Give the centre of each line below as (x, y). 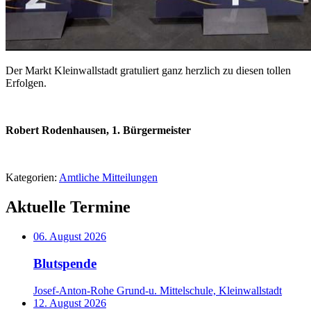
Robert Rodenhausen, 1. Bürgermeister (98, 131)
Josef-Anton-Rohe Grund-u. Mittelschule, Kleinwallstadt (158, 290)
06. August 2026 (70, 237)
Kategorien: (32, 178)
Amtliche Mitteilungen (108, 178)
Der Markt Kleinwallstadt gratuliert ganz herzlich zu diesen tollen (148, 71)
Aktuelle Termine (68, 207)
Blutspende (65, 263)
